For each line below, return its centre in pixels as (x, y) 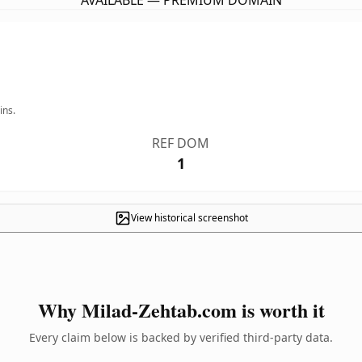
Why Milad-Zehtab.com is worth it (181, 310)
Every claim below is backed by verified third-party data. (181, 337)
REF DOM (181, 143)
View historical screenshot (189, 218)
